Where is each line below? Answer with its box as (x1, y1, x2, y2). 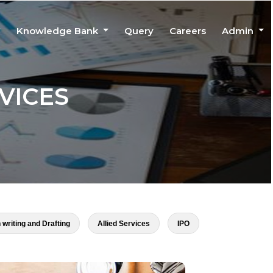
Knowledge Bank (16, 24, 101, 37)
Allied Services (97, 219, 151, 228)
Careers (169, 24, 207, 37)
